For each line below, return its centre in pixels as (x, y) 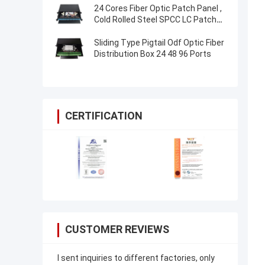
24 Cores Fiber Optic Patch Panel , (158, 9)
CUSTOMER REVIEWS (117, 230)
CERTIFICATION (104, 116)
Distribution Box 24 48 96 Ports (153, 54)
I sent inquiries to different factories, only (136, 258)
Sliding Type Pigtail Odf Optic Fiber (159, 43)
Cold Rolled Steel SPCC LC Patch (155, 20)
